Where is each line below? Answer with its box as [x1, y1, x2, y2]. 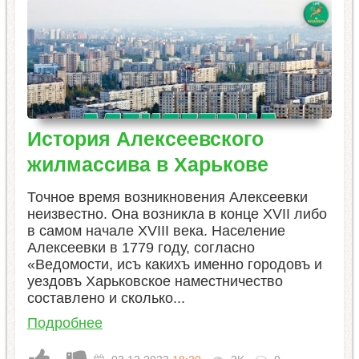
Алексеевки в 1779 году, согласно [26, 240, 255, 256]
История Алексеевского [26, 127, 264, 151]
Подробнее [26, 315, 103, 332]
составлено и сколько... [26, 290, 185, 307]
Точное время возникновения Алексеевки [26, 189, 308, 206]
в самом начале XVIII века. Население [26, 223, 285, 240]
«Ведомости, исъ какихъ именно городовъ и [26, 256, 322, 273]
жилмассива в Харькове [26, 153, 268, 176]
